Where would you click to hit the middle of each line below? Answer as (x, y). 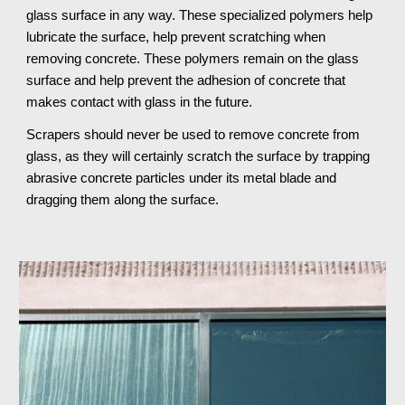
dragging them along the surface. (123, 200)
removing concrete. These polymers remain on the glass (193, 59)
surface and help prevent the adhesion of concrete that (186, 80)
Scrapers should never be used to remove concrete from (193, 135)
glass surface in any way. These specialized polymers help (200, 15)
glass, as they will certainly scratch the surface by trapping (198, 156)
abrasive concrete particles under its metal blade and (182, 178)
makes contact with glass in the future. (140, 102)
